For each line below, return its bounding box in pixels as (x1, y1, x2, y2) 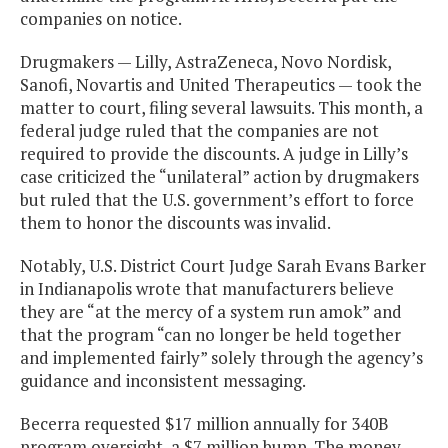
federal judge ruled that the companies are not (20, 119, 379, 143)
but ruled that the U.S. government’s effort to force (20, 188, 414, 212)
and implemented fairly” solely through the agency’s (20, 346, 423, 370)
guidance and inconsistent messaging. (20, 369, 306, 393)
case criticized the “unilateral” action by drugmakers (20, 165, 419, 189)
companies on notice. (20, 7, 182, 31)
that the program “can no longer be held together (20, 323, 401, 347)
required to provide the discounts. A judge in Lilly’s (20, 142, 408, 166)
